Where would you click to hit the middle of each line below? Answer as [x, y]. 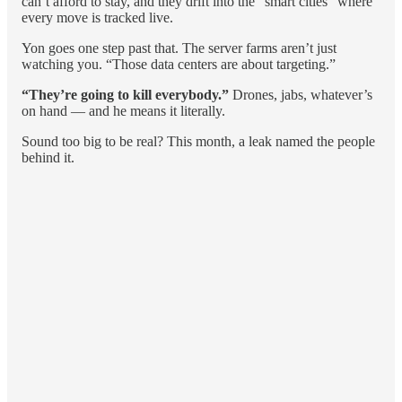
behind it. [48, 157]
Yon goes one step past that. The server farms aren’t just [179, 48]
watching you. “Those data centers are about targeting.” [179, 64]
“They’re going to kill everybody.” [125, 94]
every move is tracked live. [97, 17]
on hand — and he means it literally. [123, 110]
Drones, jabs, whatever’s [301, 94]
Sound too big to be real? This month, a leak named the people [198, 141]
